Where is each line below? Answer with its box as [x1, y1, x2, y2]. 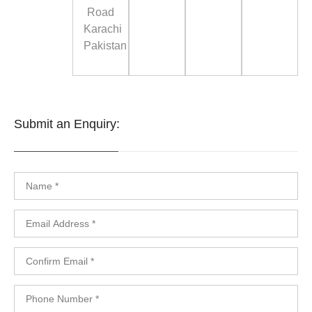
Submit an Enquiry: [14, 117, 120, 131]
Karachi [83, 23, 122, 35]
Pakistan [83, 40, 127, 52]
